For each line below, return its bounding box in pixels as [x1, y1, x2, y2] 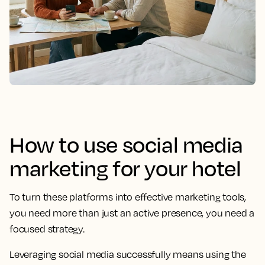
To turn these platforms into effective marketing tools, [9, 190, 247, 203]
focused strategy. [9, 222, 85, 235]
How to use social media [9, 130, 243, 157]
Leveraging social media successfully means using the [9, 248, 246, 260]
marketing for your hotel [9, 154, 241, 181]
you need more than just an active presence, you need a [9, 206, 255, 219]
